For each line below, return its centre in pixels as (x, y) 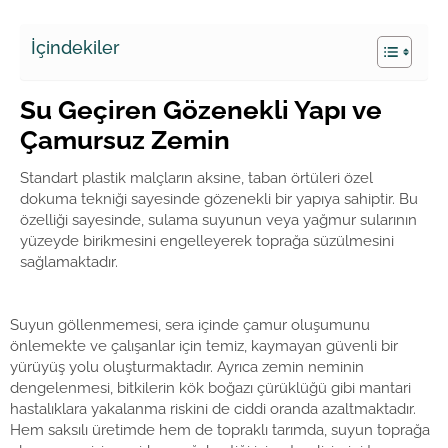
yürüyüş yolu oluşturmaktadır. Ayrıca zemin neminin (187, 367)
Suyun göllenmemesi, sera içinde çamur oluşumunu (190, 325)
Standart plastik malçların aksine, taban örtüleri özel (196, 177)
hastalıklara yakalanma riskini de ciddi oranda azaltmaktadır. (213, 409)
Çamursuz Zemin (125, 139)
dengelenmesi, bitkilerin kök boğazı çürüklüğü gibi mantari (210, 388)
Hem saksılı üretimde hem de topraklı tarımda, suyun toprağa (220, 430)
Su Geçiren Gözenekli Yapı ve (201, 109)
